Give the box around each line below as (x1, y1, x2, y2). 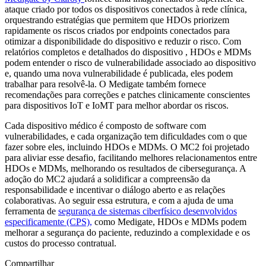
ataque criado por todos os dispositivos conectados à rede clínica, (5, 4, 247, 14)
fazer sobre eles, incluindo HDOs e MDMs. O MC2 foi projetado (5, 141, 249, 152)
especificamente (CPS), (5, 216, 92, 227)
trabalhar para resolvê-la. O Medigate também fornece (5, 78, 206, 89)
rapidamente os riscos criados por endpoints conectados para (5, 25, 230, 36)
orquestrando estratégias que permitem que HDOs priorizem (5, 14, 229, 25)
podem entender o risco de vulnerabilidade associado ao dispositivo (5, 57, 256, 68)
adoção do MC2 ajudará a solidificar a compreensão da (5, 173, 210, 184)
